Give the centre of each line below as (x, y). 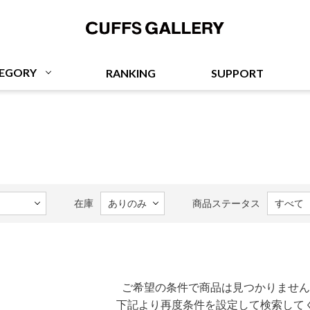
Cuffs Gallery (256, 57)
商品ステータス (226, 203)
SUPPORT (237, 73)
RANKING (131, 73)
